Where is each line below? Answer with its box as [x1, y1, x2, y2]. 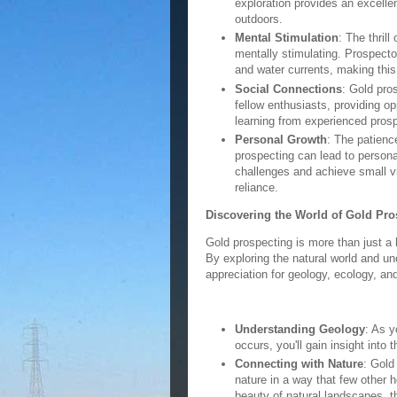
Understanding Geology [234, 322, 365, 336]
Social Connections [234, 82, 342, 96]
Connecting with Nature [234, 357, 363, 370]
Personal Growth [234, 132, 327, 146]
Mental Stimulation [234, 31, 339, 45]
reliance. [234, 180, 278, 194]
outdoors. [234, 12, 283, 26]
